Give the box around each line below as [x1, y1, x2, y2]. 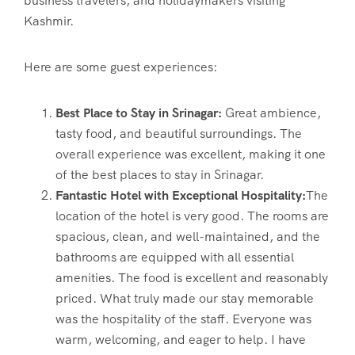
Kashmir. [24, 12, 77, 29]
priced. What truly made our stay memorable [55, 289, 314, 307]
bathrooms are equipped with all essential [55, 248, 294, 265]
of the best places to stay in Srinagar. [55, 166, 264, 183]
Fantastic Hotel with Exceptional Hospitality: [55, 186, 306, 204]
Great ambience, [225, 104, 321, 121]
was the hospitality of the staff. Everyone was [55, 310, 311, 327]
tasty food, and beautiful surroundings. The [55, 124, 302, 142]
